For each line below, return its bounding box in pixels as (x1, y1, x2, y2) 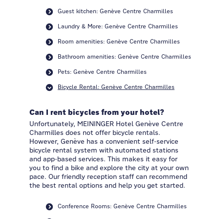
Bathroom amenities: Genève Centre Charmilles (58, 53, 191, 60)
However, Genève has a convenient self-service (29, 137, 178, 146)
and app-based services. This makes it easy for (29, 154, 177, 163)
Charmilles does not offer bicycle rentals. (29, 128, 160, 137)
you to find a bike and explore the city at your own (29, 163, 189, 172)
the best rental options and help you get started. (29, 181, 185, 190)
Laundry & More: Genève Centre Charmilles (58, 22, 178, 30)
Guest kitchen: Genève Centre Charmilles (58, 7, 173, 15)
